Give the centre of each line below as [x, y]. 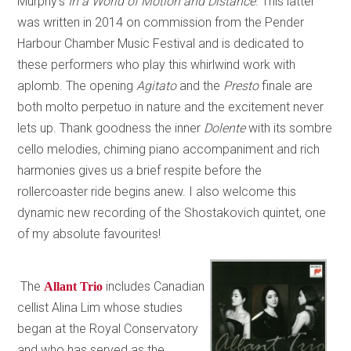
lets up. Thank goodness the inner [111, 128]
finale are [288, 85]
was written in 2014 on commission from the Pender [161, 22]
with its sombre [291, 128]
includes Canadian [154, 286]
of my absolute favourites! [89, 233]
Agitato [158, 85]
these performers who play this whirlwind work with [157, 64]
